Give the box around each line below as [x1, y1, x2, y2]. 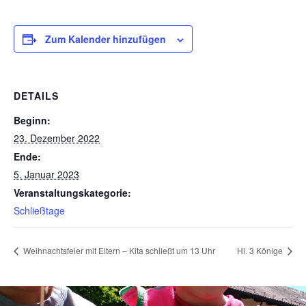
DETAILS [14, 88, 59, 102]
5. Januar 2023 [14, 167, 79, 181]
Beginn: [14, 113, 51, 127]
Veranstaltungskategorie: [14, 185, 131, 199]
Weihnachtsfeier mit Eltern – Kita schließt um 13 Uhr [21, 244, 215, 256]
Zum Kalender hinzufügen [45, 31, 166, 46]
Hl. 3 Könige [237, 244, 285, 256]
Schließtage [14, 203, 65, 217]
